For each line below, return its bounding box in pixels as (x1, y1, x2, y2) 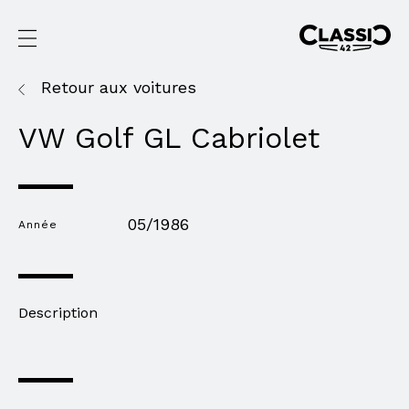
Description (18, 303, 98, 321)
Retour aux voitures (41, 77, 196, 97)
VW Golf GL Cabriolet (18, 120, 320, 155)
